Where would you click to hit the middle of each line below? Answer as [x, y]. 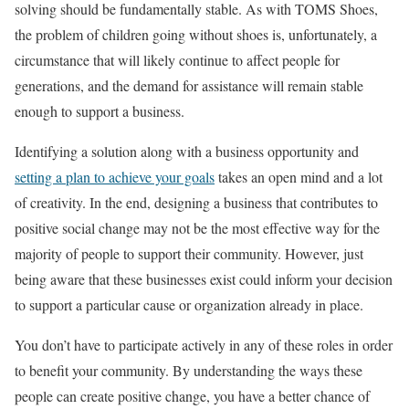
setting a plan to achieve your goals [115, 176]
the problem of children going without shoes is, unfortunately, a [196, 34]
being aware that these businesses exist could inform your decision [204, 278]
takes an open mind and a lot [299, 176]
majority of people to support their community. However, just [189, 253]
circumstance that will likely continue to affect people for [177, 59]
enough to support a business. [100, 110]
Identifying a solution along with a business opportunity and [187, 151]
